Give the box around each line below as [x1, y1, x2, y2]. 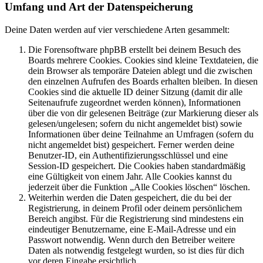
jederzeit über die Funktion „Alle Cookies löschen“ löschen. [28, 182, 250, 192]
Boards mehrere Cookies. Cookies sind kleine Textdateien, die [28, 55, 258, 65]
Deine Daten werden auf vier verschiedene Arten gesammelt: [5, 25, 230, 35]
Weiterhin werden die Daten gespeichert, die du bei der [28, 193, 231, 203]
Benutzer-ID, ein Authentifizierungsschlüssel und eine [28, 150, 228, 160]
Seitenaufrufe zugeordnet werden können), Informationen [28, 97, 241, 107]
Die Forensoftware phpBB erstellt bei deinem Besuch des [28, 45, 241, 55]
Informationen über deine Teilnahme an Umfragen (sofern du [28, 129, 254, 139]
